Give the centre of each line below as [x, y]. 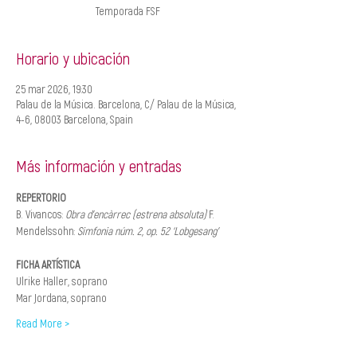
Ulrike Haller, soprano [63, 281]
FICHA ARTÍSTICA [48, 264]
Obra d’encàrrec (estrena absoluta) [137, 214]
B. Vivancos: [41, 214]
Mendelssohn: [47, 231]
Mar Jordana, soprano [63, 298]
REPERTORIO [41, 197]
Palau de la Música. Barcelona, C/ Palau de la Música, [126, 104]
